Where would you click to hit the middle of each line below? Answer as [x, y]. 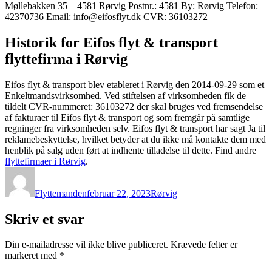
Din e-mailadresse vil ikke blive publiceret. [87, 245]
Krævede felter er [204, 245]
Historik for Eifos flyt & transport [111, 42]
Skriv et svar [45, 219]
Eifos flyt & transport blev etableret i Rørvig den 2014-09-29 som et [134, 84]
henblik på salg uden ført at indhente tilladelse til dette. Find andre [131, 150]
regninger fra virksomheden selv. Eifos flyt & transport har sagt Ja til [135, 128]
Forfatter [50, 171]
